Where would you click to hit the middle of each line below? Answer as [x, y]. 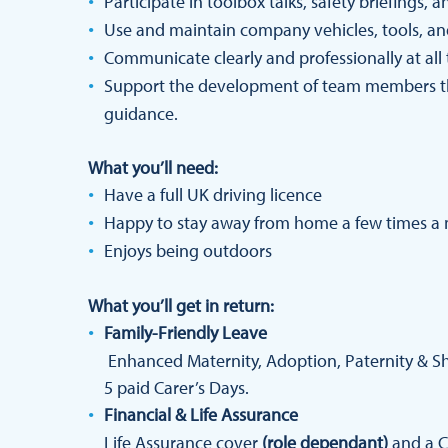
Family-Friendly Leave [185, 332]
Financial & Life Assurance [201, 414]
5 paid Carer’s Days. [176, 387]
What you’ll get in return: [181, 305]
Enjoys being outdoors [188, 250]
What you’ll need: [153, 167]
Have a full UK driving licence [215, 194]
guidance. [141, 113]
